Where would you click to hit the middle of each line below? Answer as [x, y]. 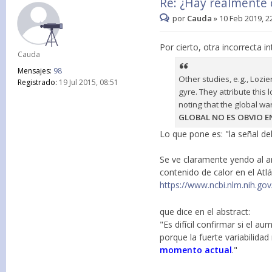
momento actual [196, 250]
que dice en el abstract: [205, 212]
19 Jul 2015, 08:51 [88, 82]
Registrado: [37, 82]
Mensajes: [35, 71]
